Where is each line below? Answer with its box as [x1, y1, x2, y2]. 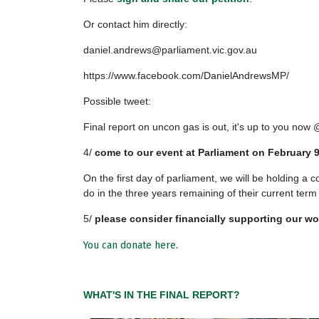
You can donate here [83, 239, 176, 251]
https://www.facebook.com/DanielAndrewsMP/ [83, 69, 289, 81]
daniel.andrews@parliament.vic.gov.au [83, 43, 257, 56]
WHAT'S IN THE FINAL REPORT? [83, 288, 240, 300]
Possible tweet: [83, 95, 151, 107]
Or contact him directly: [83, 18, 187, 30]
